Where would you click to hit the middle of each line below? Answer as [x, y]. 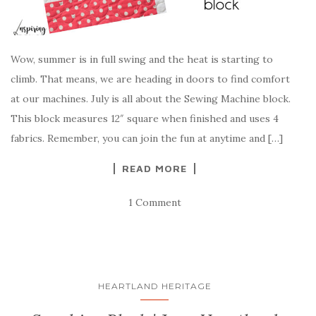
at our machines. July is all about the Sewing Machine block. [153, 99]
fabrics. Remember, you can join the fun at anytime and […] [147, 138]
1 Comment [154, 202]
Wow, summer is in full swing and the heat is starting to [142, 59]
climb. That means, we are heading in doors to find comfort [150, 79]
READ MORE [154, 168]
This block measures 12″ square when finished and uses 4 [145, 119]
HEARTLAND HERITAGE [154, 286]
